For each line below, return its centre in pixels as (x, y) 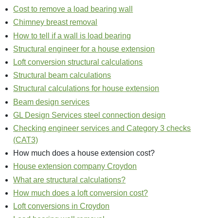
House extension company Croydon (75, 166)
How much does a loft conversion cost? (81, 193)
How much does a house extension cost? (84, 153)
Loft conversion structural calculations (78, 62)
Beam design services (52, 102)
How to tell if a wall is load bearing (72, 36)
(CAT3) (26, 140)
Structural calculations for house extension (86, 89)
